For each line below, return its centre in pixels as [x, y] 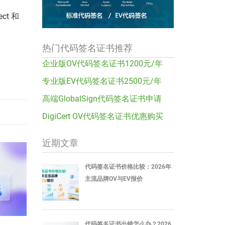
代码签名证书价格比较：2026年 [128, 166]
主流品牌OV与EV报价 [114, 179]
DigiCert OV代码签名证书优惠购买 [102, 116]
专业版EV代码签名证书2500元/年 [102, 81]
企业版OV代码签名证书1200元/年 [102, 63]
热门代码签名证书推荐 [87, 48]
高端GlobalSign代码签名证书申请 [102, 98]
